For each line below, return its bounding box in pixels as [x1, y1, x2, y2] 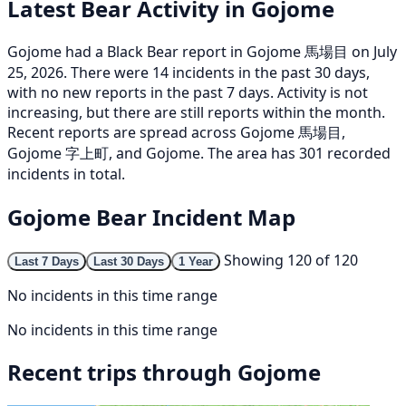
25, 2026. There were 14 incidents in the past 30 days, [7, 62, 370, 82]
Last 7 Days [14, 254, 79, 268]
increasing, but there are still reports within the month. [7, 101, 385, 122]
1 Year [179, 254, 213, 268]
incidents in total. [7, 163, 125, 184]
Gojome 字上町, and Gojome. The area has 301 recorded [7, 142, 391, 163]
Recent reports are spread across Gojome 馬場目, [7, 121, 345, 142]
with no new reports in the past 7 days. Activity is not [7, 82, 368, 102]
